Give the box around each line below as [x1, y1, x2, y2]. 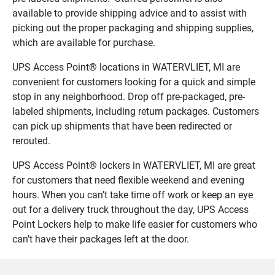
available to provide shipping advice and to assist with [12, 7, 247, 19]
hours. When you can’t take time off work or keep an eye [12, 188, 253, 201]
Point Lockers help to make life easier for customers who [12, 218, 257, 230]
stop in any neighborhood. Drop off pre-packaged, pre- [12, 90, 245, 103]
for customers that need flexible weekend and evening [12, 174, 244, 186]
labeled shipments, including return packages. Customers [12, 105, 259, 117]
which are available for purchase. [12, 36, 155, 48]
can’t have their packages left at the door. [12, 233, 189, 245]
